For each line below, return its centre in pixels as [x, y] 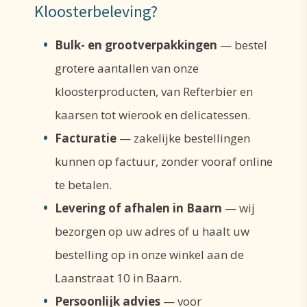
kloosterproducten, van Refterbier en [154, 91]
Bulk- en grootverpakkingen [136, 45]
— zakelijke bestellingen [183, 138]
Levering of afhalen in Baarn [138, 208]
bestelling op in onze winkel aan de [149, 254]
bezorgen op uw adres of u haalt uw [152, 231]
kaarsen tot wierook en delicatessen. [152, 114]
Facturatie [86, 138]
